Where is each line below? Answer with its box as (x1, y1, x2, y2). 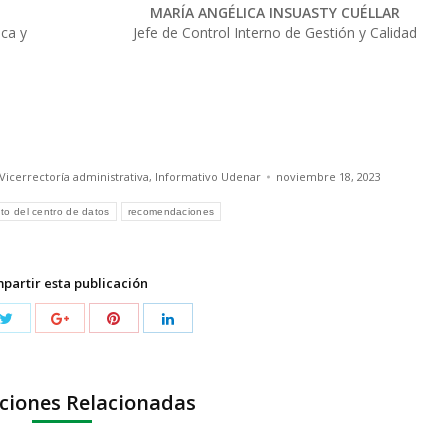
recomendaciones (127, 205, 215, 217)
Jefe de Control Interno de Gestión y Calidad (133, 22, 418, 42)
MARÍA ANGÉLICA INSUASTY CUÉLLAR (150, 2, 401, 22)
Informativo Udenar (155, 168, 261, 184)
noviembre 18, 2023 (276, 168, 381, 184)
